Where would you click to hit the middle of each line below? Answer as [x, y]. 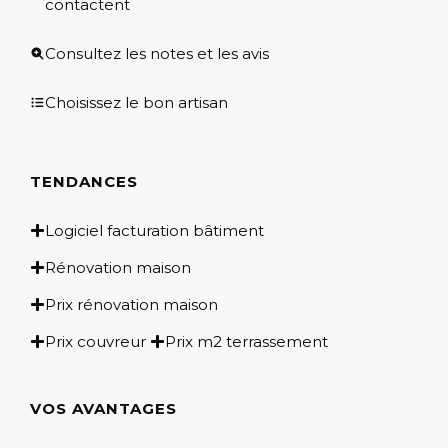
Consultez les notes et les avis [157, 53]
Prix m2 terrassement [246, 341]
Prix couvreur [95, 341]
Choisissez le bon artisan [136, 102]
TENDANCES [84, 181]
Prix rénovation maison [131, 304]
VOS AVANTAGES [103, 408]
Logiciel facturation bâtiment [154, 230]
